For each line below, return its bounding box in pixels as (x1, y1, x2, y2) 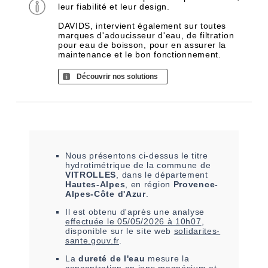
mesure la (145, 254, 190, 263)
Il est (65, 207, 89, 217)
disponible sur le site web (65, 226, 174, 236)
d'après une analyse (117, 207, 205, 217)
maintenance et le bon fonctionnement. (57, 50, 221, 59)
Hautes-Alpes (65, 179, 126, 189)
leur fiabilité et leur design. (57, 2, 170, 11)
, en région (125, 179, 173, 189)
